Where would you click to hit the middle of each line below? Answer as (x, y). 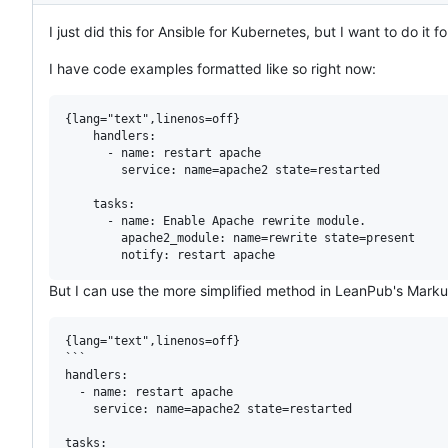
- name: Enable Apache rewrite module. (215, 220)
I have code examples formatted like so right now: (212, 68)
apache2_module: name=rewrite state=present (240, 237)
